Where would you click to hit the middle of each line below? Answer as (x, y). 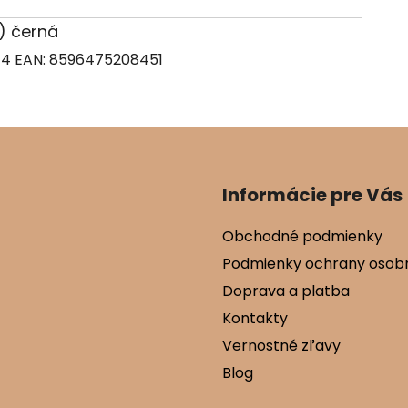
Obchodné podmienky (302, 237)
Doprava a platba (286, 291)
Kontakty (255, 319)
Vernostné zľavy (281, 346)
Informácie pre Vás (312, 195)
